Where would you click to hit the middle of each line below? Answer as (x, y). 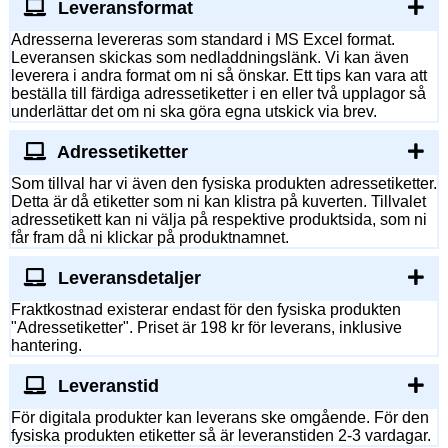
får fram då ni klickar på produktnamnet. (150, 238)
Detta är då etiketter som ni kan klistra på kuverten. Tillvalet (218, 202)
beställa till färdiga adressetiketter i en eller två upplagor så (218, 94)
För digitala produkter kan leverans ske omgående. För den (220, 418)
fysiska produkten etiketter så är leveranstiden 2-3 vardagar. (221, 436)
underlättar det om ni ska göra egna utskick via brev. (194, 112)
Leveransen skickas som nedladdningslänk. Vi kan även (210, 58)
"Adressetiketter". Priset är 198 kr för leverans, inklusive (206, 328)
